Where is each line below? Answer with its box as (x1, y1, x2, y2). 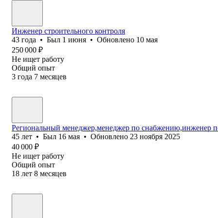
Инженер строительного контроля (12, 26, 125, 35)
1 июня (62, 35, 86, 44)
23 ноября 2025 (130, 132, 180, 141)
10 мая (136, 35, 158, 44)
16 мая (58, 132, 80, 141)
